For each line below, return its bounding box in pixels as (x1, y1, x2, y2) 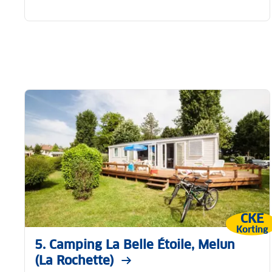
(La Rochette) (35, 253, 114, 269)
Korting (236, 223, 268, 235)
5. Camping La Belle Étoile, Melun (35, 237, 235, 253)
